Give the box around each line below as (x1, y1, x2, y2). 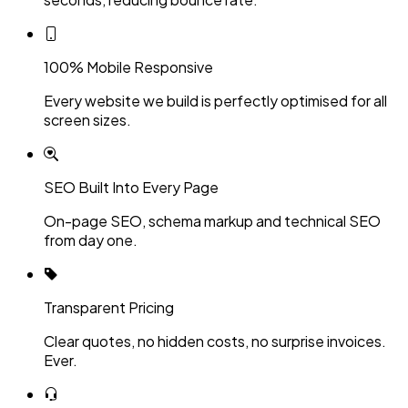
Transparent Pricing (44, 297, 174, 317)
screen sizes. (44, 109, 131, 129)
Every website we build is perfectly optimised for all (44, 90, 387, 110)
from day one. (44, 229, 138, 250)
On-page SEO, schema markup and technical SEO (44, 210, 381, 230)
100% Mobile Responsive (44, 56, 213, 76)
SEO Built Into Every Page (44, 177, 219, 197)
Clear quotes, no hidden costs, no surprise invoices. (44, 331, 386, 351)
